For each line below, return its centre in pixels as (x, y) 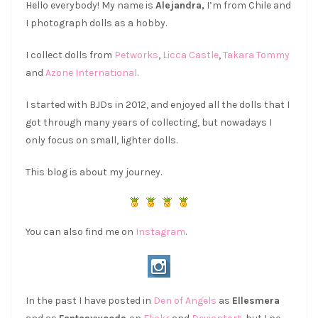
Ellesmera (256, 300)
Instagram (160, 231)
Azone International (91, 72)
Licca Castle (191, 55)
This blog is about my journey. (94, 172)
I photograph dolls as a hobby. (96, 23)
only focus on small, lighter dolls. (102, 140)
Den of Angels (185, 300)
